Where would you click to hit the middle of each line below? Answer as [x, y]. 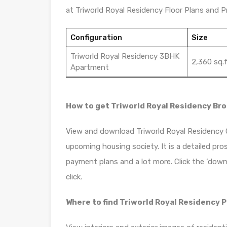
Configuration [96, 37]
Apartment [89, 67]
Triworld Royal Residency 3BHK [125, 56]
